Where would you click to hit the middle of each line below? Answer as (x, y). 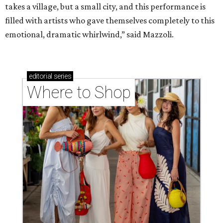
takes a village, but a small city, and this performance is (105, 7)
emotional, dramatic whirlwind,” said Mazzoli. (89, 35)
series (62, 76)
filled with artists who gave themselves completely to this (110, 21)
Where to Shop (79, 93)
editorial (41, 76)
